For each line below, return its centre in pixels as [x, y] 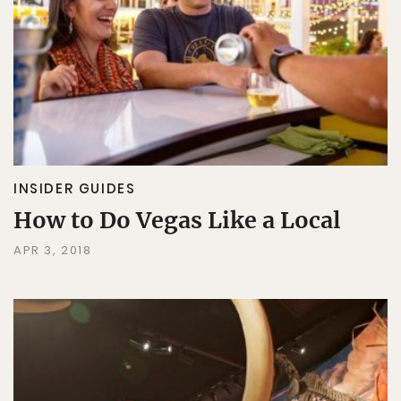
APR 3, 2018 [53, 250]
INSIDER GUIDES [75, 188]
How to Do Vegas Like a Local [177, 220]
